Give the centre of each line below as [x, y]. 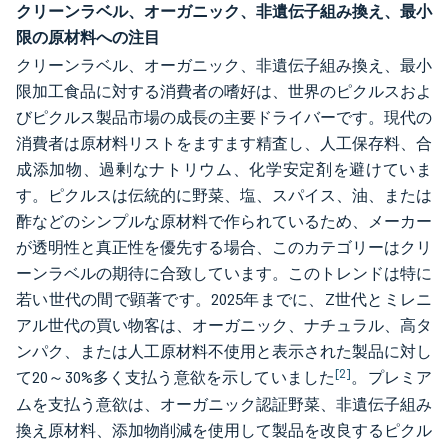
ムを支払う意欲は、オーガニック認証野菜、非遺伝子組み [224, 404]
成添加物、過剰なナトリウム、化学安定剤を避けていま [224, 169]
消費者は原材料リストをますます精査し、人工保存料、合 [224, 143]
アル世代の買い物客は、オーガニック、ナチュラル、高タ [224, 325]
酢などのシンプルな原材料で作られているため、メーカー [224, 221]
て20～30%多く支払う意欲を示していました [176, 377]
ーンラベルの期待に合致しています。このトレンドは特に [224, 273]
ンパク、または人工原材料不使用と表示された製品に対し [224, 351]
